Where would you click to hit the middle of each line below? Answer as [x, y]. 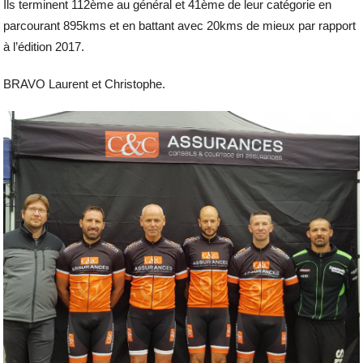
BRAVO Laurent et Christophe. [85, 84]
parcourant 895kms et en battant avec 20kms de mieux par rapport [180, 26]
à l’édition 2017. [44, 47]
